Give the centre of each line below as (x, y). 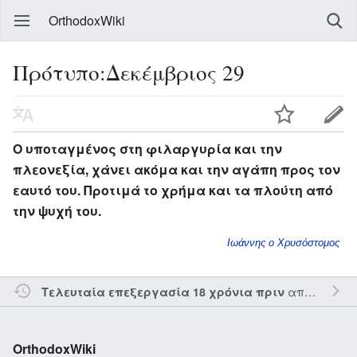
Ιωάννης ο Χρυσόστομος (283, 242)
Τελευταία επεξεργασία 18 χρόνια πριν (163, 291)
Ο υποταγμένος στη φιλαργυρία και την (147, 148)
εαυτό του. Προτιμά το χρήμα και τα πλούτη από (173, 190)
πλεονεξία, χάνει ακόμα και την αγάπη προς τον (177, 169)
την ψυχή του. (57, 210)
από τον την (294, 291)
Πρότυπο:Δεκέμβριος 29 (129, 72)
